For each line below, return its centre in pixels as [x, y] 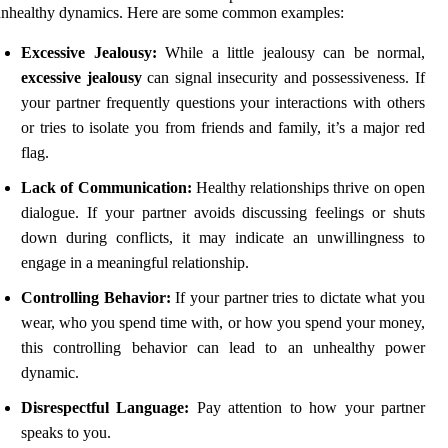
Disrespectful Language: [105, 408]
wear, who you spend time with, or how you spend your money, [223, 323]
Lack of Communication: [106, 188]
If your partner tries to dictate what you [298, 298]
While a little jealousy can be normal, [290, 53]
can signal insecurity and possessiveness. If [283, 78]
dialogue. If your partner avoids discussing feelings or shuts [223, 213]
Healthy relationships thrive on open [308, 188]
